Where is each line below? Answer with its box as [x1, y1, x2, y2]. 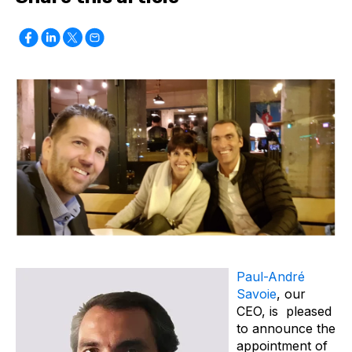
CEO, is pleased [236, 302, 332, 319]
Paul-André [236, 268, 305, 284]
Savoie [236, 285, 277, 302]
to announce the [236, 320, 335, 336]
